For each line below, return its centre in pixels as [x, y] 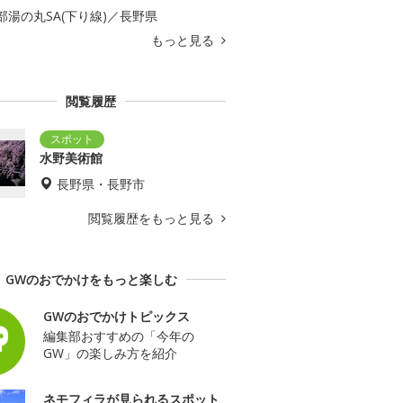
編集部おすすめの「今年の [119, 336]
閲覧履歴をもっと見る [153, 218]
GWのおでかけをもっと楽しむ [91, 279]
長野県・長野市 [101, 184]
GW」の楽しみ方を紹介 [110, 353]
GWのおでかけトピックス [116, 316]
